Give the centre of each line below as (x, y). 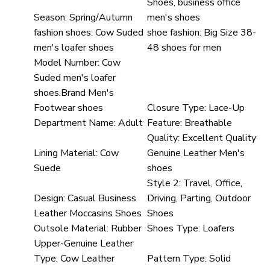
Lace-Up (227, 108)
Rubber (126, 228)
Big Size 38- (230, 32)
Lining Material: (66, 153)
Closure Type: (177, 108)
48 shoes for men (184, 47)
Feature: (165, 123)
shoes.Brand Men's (74, 93)
